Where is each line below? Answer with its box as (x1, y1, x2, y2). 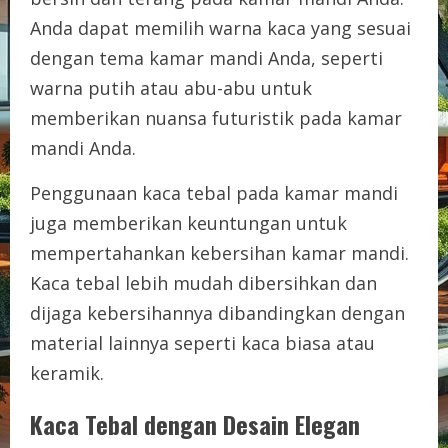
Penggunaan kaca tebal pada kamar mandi (30, 180, 398, 205)
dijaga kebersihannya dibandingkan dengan (30, 300, 405, 325)
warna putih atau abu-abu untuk (30, 75, 312, 100)
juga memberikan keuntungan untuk (30, 210, 347, 235)
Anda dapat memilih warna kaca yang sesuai (30, 15, 411, 40)
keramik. (30, 360, 104, 385)
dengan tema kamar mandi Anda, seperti (30, 45, 383, 70)
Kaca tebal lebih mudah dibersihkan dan (30, 270, 377, 295)
